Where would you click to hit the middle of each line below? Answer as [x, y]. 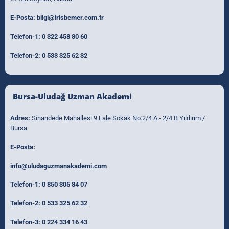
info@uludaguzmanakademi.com [59, 166]
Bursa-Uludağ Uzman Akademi [72, 96]
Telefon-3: [26, 222]
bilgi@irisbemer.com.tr [70, 18]
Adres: [20, 118]
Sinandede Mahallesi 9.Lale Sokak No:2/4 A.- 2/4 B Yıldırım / [118, 118]
